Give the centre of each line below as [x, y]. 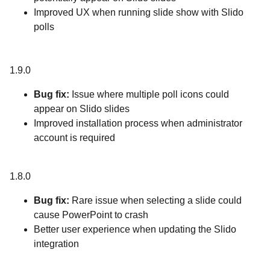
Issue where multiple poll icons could [150, 94]
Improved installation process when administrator [138, 123]
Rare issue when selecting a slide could [157, 200]
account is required [74, 138]
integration [56, 244]
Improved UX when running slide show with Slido [139, 12]
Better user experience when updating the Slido [135, 229]
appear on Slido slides [82, 109]
